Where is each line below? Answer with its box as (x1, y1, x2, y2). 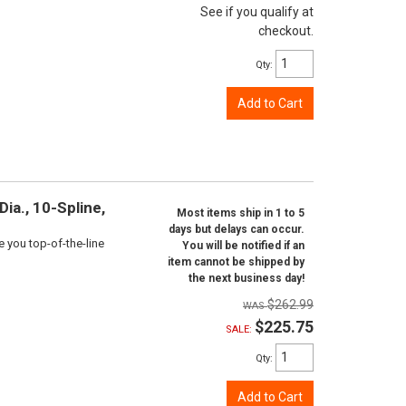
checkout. (258, 24, 314, 38)
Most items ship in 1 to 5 (177, 207, 304, 219)
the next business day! (188, 272, 304, 285)
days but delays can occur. (169, 223, 304, 236)
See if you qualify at (200, 5, 314, 19)
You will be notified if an (182, 239, 304, 252)
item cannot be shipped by (168, 256, 304, 268)
